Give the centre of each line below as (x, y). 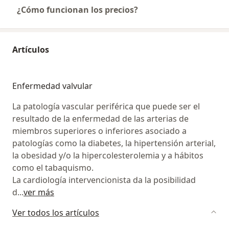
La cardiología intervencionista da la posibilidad (104, 180)
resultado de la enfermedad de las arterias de (100, 119)
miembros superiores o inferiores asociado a (99, 131)
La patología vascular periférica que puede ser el (106, 107)
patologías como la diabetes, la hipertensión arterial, (114, 143)
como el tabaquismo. (53, 168)
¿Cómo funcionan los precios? (77, 10)
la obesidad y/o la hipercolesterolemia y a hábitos (108, 156)
